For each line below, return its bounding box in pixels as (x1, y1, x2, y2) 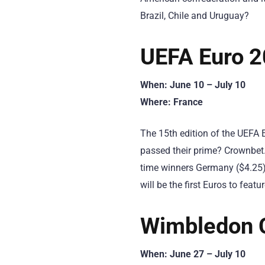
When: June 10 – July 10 (140, 79, 245, 91)
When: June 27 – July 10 (140, 248, 245, 260)
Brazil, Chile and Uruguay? (140, 10, 249, 22)
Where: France (140, 96, 203, 108)
